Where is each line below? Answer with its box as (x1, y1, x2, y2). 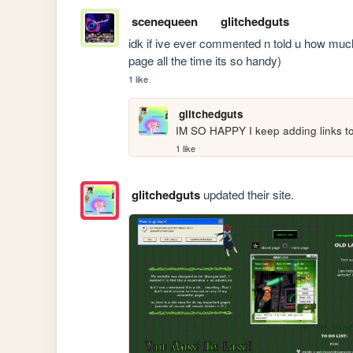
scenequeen (131, 12, 198, 30)
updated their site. (199, 185, 294, 203)
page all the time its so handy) (128, 51, 282, 69)
